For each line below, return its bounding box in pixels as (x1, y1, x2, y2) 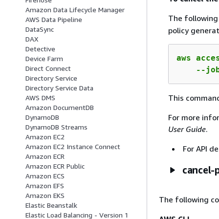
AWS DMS (25, 93, 55, 102)
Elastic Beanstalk (25, 201, 77, 210)
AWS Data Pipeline (25, 15, 82, 24)
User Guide (168, 124, 206, 134)
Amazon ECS (25, 172, 65, 180)
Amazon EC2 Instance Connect (25, 142, 120, 151)
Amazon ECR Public (25, 162, 85, 171)
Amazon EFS (25, 181, 64, 190)
